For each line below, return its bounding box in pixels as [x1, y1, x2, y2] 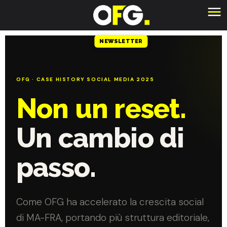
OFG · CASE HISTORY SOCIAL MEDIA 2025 [16, 75, 155, 83]
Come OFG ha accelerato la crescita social [16, 195, 204, 208]
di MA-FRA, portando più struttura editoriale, [16, 211, 209, 224]
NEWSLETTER [99, 38, 143, 45]
